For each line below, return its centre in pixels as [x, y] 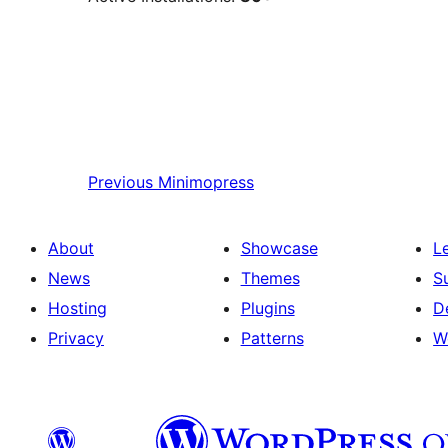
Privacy [76, 338]
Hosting [77, 308]
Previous [120, 182]
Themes [270, 278]
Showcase [279, 248]
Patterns [272, 338]
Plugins [267, 308]
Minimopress [206, 182]
